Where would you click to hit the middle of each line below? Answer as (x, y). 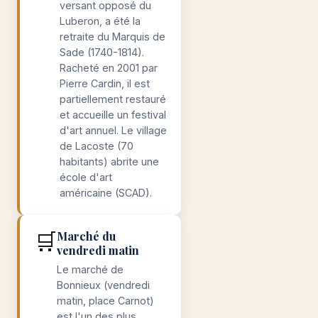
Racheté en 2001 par (109, 68)
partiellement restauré (113, 99)
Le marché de (90, 269)
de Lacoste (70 (97, 146)
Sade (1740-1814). (102, 52)
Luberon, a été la (100, 21)
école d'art (86, 177)
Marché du (86, 236)
